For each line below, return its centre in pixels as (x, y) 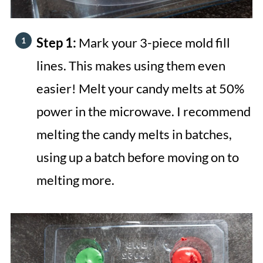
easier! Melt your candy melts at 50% (140, 88)
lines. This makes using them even (131, 65)
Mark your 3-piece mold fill (154, 42)
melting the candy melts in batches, (134, 134)
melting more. (75, 180)
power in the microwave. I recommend (143, 111)
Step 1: (57, 42)
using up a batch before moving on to (137, 157)
